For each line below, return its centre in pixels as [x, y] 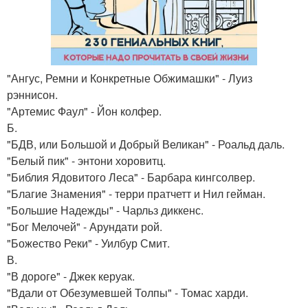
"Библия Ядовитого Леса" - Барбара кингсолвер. [131, 177]
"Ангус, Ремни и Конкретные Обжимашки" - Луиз [130, 78]
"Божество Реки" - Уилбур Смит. [88, 243]
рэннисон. [32, 95]
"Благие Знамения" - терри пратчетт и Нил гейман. [136, 194]
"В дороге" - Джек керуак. [71, 276]
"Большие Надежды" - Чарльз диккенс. [105, 210]
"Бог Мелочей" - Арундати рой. [85, 227]
